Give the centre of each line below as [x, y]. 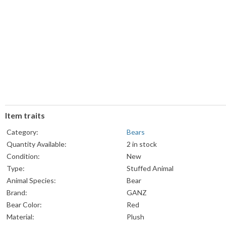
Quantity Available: [37, 144]
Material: [20, 217]
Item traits [25, 116]
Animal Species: [31, 181]
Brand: [17, 193]
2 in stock [142, 144]
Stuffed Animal [150, 168]
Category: [22, 132]
